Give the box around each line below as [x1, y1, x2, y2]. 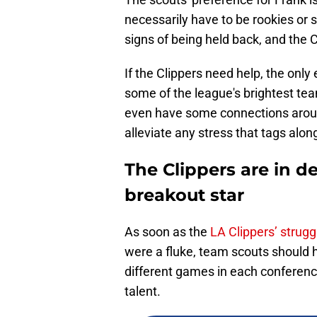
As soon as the [125, 224, 210, 240]
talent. [125, 284, 161, 299]
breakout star [125, 185, 244, 206]
